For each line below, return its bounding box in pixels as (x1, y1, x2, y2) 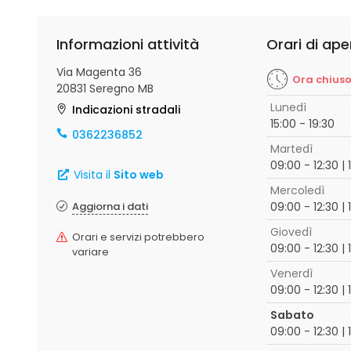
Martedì (270, 141, 313, 157)
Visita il (70, 167, 114, 183)
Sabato (270, 307, 314, 323)
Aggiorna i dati (72, 199, 148, 214)
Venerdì (270, 266, 313, 281)
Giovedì (270, 224, 312, 240)
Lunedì (270, 100, 306, 115)
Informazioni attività (56, 34, 199, 54)
